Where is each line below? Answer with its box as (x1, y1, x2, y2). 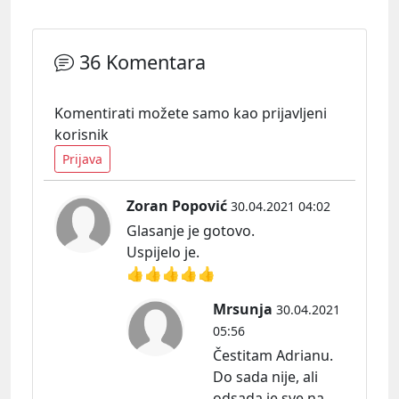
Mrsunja (213, 299, 273, 320)
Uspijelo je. (126, 242, 199, 263)
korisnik (54, 125, 109, 145)
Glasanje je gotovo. (126, 221, 255, 241)
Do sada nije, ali (213, 367, 318, 387)
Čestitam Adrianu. (213, 346, 333, 366)
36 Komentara (74, 49, 206, 76)
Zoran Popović (126, 196, 227, 216)
